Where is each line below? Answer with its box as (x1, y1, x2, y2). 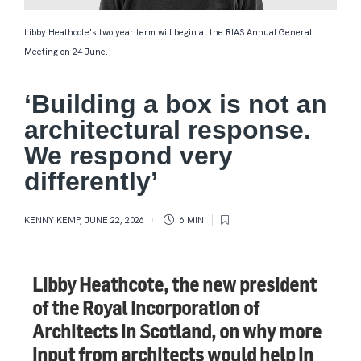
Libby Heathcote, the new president (32, 273, 317, 297)
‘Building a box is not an (24, 89, 327, 119)
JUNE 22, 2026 (85, 214, 144, 226)
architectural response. (24, 115, 311, 145)
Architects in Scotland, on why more (32, 320, 322, 344)
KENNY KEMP (24, 214, 80, 226)
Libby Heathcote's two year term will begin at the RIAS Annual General (24, 27, 312, 39)
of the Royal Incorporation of (32, 297, 259, 321)
